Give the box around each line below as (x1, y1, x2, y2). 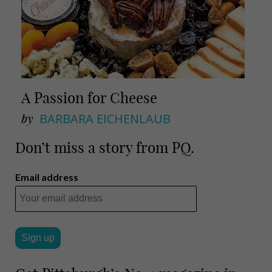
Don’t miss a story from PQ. (15, 138, 194, 157)
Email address (15, 171, 78, 183)
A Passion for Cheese (21, 88, 157, 107)
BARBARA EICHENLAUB (39, 110, 171, 127)
